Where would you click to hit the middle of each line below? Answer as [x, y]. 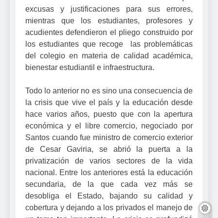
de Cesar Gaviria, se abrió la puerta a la [109, 149]
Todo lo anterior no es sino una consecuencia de [109, 91]
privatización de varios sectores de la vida [109, 161]
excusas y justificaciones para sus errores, [109, 9]
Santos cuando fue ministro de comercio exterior [109, 137]
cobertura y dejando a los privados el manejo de [109, 207]
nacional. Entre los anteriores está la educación [109, 172]
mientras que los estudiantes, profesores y [109, 20]
